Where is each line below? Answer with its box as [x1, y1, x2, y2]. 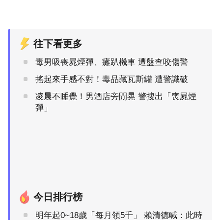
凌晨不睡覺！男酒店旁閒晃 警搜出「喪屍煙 [35, 91, 196, 101]
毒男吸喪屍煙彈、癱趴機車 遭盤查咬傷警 [35, 57, 188, 67]
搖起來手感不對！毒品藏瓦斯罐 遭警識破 [35, 74, 188, 84]
